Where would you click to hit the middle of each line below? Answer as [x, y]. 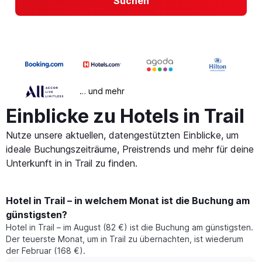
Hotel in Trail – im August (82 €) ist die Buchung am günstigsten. [130, 227]
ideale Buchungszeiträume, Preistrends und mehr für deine [130, 149]
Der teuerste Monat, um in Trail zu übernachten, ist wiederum [125, 239]
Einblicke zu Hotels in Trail [125, 116]
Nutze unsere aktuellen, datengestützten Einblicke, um [122, 135]
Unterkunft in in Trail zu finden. [72, 163]
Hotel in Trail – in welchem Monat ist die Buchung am [128, 201]
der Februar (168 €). [46, 251]
